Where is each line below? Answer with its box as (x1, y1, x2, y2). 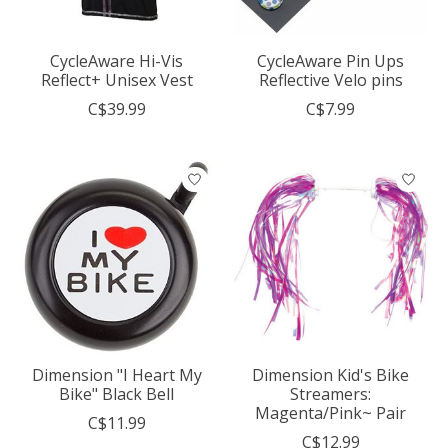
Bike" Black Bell (59, 383, 175, 406)
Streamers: (290, 383, 372, 406)
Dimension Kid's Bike (252, 364, 410, 387)
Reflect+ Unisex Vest (40, 69, 193, 92)
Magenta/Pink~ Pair (255, 402, 407, 425)
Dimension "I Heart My (32, 364, 202, 387)
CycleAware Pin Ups (257, 50, 405, 73)
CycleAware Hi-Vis (50, 50, 184, 73)
